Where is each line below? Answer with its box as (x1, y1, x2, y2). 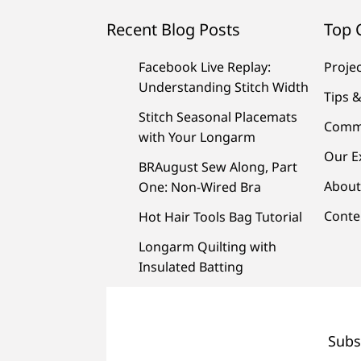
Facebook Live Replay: (139, 57, 271, 76)
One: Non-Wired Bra (139, 177, 261, 196)
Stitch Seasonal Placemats (139, 107, 297, 126)
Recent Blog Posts (106, 18, 240, 40)
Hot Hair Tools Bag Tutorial (139, 207, 302, 226)
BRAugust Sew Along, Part (139, 157, 297, 176)
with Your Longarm (139, 127, 255, 146)
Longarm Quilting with (139, 237, 276, 255)
